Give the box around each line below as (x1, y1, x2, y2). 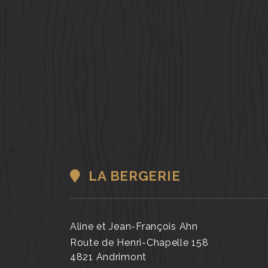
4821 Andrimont (70, 251, 147, 263)
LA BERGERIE (85, 168, 181, 184)
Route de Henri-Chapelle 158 (70, 237, 209, 248)
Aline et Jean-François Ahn (70, 221, 198, 232)
